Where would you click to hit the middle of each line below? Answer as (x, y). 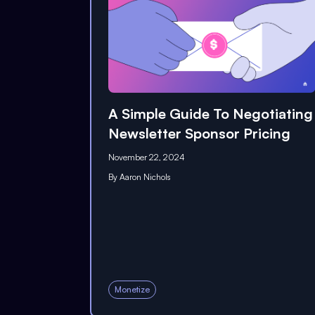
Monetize (132, 289)
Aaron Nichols (145, 176)
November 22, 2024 (147, 157)
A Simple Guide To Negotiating (211, 113)
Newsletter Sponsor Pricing (199, 133)
